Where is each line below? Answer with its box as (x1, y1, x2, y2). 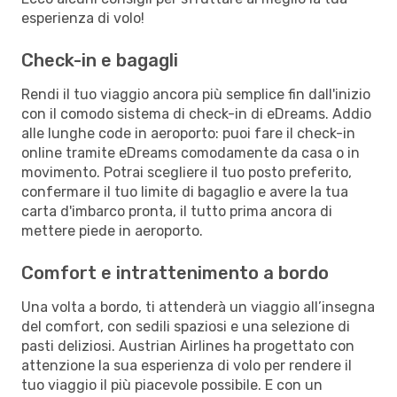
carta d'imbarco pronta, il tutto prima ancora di (21, 202, 332, 220)
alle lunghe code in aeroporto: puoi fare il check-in (21, 124, 355, 142)
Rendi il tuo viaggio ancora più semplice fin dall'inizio (21, 85, 370, 103)
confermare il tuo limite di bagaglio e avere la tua (21, 183, 348, 200)
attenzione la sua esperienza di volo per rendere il (21, 356, 352, 374)
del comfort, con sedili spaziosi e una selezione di (21, 317, 350, 335)
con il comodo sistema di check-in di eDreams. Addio (21, 105, 371, 122)
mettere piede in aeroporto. (21, 222, 203, 239)
